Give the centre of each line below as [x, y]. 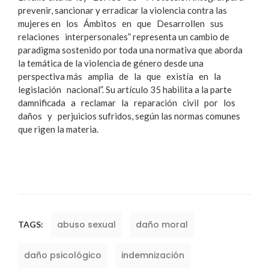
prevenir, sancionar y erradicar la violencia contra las [122, 10]
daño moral [162, 224]
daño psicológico [63, 255]
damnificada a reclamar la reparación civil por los [128, 102]
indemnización [153, 255]
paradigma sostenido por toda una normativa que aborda [130, 50]
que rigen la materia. [58, 129]
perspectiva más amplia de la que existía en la [121, 76]
